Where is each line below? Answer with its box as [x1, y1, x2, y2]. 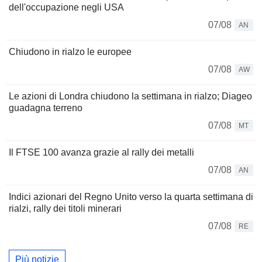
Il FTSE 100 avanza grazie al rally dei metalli [9, 147, 194, 157]
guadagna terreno [9, 102, 82, 113]
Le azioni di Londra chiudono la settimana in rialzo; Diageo [9, 91, 252, 101]
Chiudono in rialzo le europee [9, 46, 132, 57]
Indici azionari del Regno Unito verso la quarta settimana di [9, 191, 253, 202]
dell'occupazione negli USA [9, 2, 124, 12]
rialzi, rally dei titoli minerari [9, 203, 122, 213]
